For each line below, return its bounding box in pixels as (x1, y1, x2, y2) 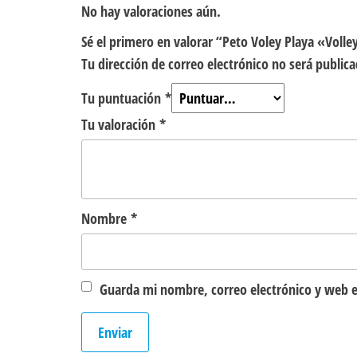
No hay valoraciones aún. (81, 2, 221, 22)
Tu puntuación (81, 88, 165, 108)
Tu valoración (81, 115, 159, 135)
